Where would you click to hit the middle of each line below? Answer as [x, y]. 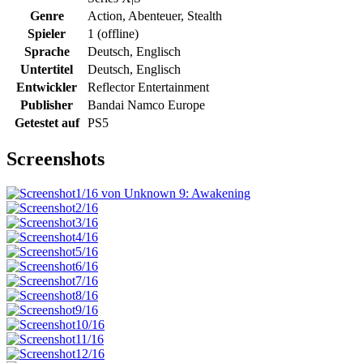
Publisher [47, 105]
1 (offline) [113, 33]
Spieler [47, 33]
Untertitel [47, 69]
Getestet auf [47, 122]
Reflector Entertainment [148, 87]
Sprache [47, 51]
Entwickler [47, 87]
